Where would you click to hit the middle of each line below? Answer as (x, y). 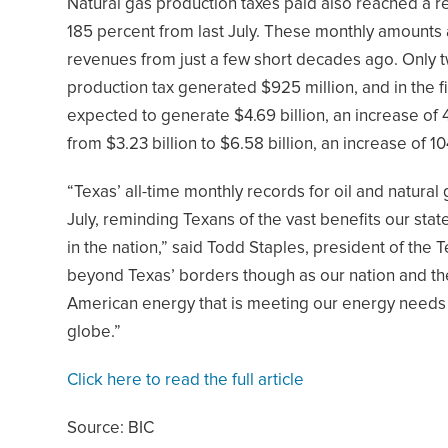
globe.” (94, 332)
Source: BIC (110, 428)
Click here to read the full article (185, 380)
